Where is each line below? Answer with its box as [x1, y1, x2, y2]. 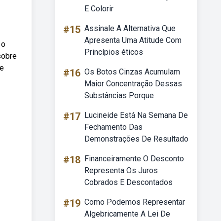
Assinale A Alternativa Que [84, 24, 176, 33]
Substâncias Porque [84, 91, 154, 100]
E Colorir [84, 4, 113, 13]
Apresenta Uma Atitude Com [84, 36, 182, 45]
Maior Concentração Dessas [84, 79, 182, 88]
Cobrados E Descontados [84, 178, 173, 187]
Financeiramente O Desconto [84, 154, 184, 163]
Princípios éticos [84, 47, 143, 57]
